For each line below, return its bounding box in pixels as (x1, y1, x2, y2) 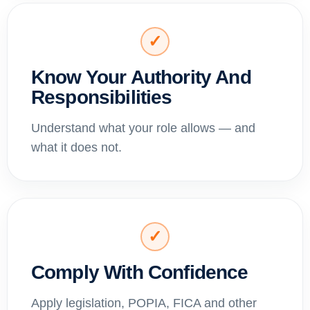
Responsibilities (31, 86, 172, 108)
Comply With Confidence (31, 261, 248, 283)
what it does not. (31, 140, 122, 154)
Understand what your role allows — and (31, 120, 255, 135)
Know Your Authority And (31, 66, 251, 88)
